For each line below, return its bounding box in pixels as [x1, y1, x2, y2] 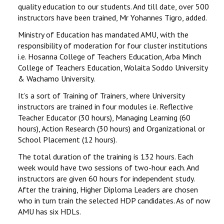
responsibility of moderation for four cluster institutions [18, 40, 207, 50]
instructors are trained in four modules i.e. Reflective [18, 101, 193, 111]
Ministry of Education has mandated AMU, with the [18, 29, 188, 39]
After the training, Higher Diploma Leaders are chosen [18, 184, 198, 194]
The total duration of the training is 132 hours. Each [18, 151, 193, 161]
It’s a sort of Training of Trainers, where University [18, 90, 184, 100]
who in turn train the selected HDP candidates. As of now [18, 195, 210, 205]
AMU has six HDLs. [18, 206, 81, 216]
